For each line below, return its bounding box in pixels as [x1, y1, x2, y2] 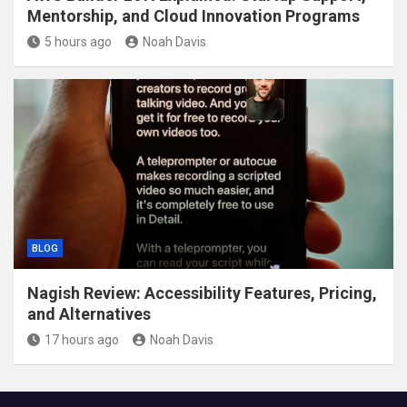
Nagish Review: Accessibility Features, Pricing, [27, 283, 377, 303]
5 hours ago [45, 34, 112, 49]
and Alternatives [27, 303, 151, 323]
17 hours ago [45, 332, 119, 347]
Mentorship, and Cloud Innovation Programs [27, 5, 360, 25]
